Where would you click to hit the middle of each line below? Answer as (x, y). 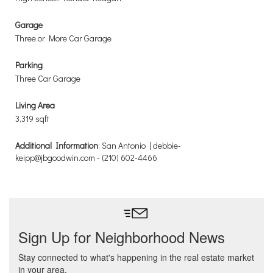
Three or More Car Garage (63, 38)
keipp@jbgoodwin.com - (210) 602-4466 (86, 158)
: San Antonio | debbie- (140, 145)
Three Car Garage (48, 78)
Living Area (35, 105)
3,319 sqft (32, 119)
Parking (29, 65)
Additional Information (57, 145)
